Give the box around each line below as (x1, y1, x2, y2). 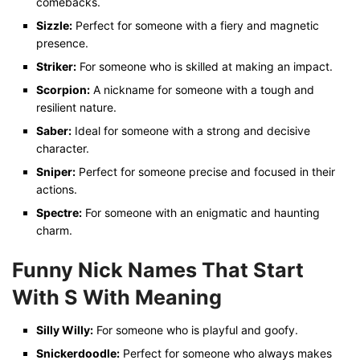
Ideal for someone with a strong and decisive (72, 124, 310, 138)
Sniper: (36, 165, 76, 179)
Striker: (36, 59, 76, 74)
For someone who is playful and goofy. (93, 322, 298, 337)
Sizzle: (36, 18, 72, 33)
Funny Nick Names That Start (12, 258, 304, 283)
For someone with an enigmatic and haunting (82, 206, 320, 220)
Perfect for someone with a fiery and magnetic (72, 18, 319, 33)
